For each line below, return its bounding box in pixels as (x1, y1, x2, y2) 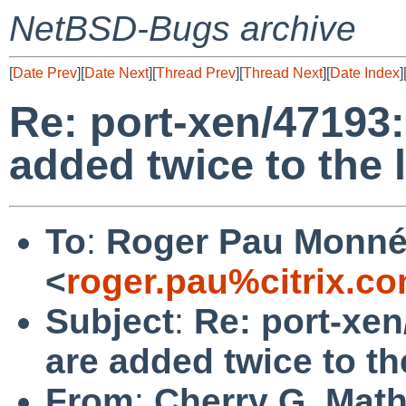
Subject (45, 301, 174, 341)
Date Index (330, 65, 400, 81)
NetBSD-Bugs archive (9, 9, 356, 48)
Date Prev (13, 65, 77, 81)
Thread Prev (156, 65, 236, 81)
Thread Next (243, 65, 323, 81)
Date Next (84, 65, 149, 81)
